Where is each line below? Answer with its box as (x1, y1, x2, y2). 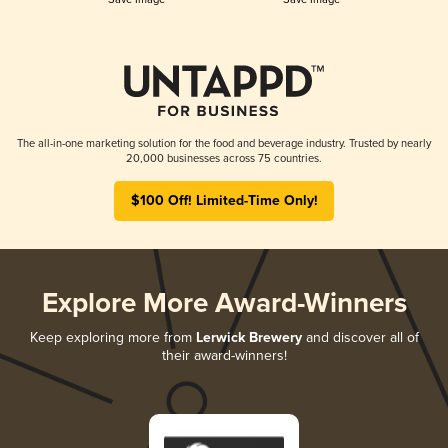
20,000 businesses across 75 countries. (126, 151, 322, 165)
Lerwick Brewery (195, 328, 302, 347)
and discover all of (301, 328, 419, 346)
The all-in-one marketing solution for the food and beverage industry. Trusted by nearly (17, 136, 431, 150)
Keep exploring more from (29, 328, 196, 346)
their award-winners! (161, 346, 287, 364)
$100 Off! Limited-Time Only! (130, 191, 318, 210)
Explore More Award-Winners (41, 286, 407, 322)
